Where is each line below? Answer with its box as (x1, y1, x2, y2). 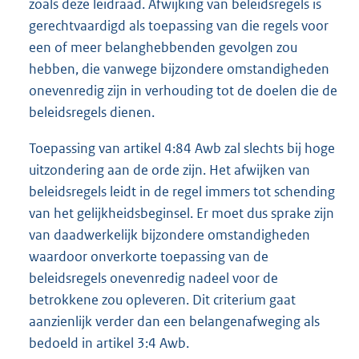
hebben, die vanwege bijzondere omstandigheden (29, 60, 329, 79)
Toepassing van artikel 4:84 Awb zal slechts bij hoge (29, 139, 335, 158)
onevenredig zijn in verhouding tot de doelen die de (29, 82, 337, 100)
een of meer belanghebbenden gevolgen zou (29, 38, 297, 57)
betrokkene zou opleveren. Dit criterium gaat (29, 291, 296, 309)
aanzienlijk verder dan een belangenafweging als (29, 313, 320, 331)
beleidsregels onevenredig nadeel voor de (29, 269, 278, 288)
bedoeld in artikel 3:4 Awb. (29, 334, 189, 353)
